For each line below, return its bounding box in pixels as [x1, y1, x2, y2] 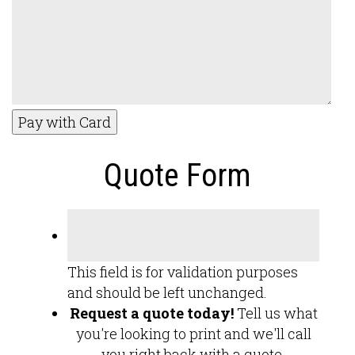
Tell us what [233, 303, 318, 323]
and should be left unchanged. [67, 283, 267, 302]
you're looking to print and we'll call [75, 324, 311, 343]
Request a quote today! [69, 303, 234, 323]
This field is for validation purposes [67, 262, 298, 281]
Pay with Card [18, 113, 111, 132]
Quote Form [104, 157, 251, 194]
